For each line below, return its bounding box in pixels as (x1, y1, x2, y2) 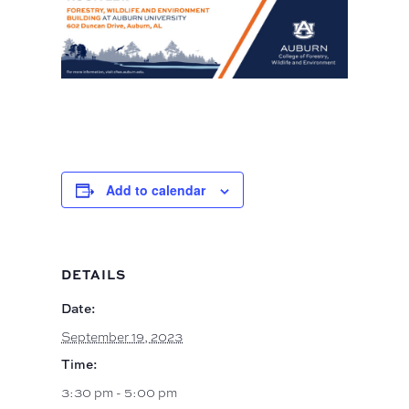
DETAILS (61, 265, 127, 284)
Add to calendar (106, 181, 206, 200)
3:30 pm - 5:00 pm (61, 382, 178, 401)
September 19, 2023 (61, 326, 184, 345)
